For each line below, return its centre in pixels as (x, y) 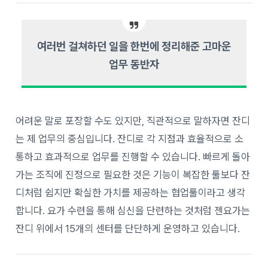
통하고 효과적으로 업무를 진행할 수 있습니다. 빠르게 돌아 (133, 156)
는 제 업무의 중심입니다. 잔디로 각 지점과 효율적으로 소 (130, 138)
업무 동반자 (134, 64)
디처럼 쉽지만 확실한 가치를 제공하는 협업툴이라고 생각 (131, 192)
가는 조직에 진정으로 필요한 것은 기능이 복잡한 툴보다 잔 (133, 174)
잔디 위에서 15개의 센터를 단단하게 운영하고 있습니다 (127, 228)
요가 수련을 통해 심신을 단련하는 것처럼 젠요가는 (149, 210)
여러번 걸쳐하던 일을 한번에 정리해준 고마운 (134, 46)
